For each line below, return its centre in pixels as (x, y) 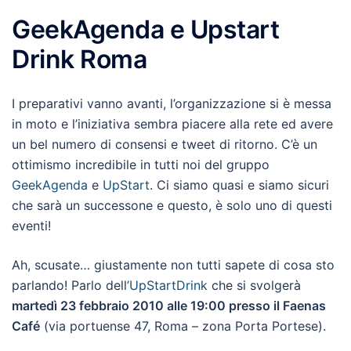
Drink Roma (80, 59)
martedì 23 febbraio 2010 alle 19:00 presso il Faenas (169, 306)
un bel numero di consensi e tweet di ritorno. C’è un (165, 144)
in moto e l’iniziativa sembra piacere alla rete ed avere (172, 124)
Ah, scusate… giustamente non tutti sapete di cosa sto (173, 265)
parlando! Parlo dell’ (71, 285)
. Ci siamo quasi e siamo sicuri (239, 185)
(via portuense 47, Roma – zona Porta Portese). (183, 326)
